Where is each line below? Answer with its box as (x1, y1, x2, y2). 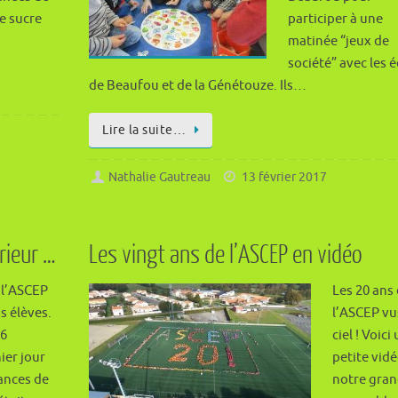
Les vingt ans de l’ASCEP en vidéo (89, 241, 362, 270)
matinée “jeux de (288, 33, 390, 51)
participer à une (288, 11, 384, 28)
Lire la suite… (102, 123, 187, 139)
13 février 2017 (241, 170, 327, 186)
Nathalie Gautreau (108, 170, 211, 186)
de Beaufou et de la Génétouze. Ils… (89, 77, 307, 95)
